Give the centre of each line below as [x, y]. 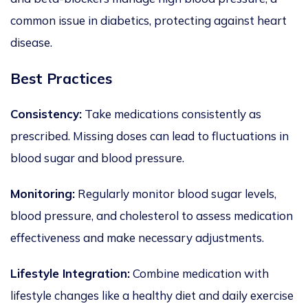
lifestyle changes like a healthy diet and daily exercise [152, 296]
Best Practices [61, 79]
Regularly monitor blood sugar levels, [176, 194]
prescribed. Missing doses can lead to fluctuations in [150, 136]
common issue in [55, 21]
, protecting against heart [218, 21]
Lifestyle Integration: [70, 274]
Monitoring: [43, 194]
